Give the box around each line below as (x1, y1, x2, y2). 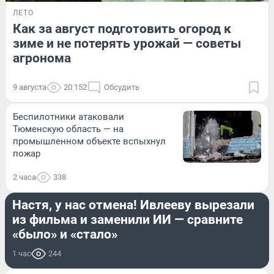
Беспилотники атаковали (13, 111, 124, 122)
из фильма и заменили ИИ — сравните (12, 212, 243, 227)
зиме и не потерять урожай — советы (13, 35, 241, 51)
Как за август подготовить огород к (13, 21, 231, 36)
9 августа (13, 82, 46, 92)
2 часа (13, 172, 36, 182)
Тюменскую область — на (13, 123, 124, 135)
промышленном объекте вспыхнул (13, 135, 166, 147)
